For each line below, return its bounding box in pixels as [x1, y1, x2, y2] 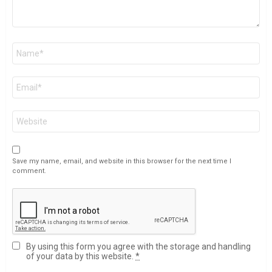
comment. [12, 166, 46, 175]
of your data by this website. [26, 251, 135, 261]
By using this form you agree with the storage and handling [26, 241, 251, 251]
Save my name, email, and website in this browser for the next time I [12, 157, 231, 165]
